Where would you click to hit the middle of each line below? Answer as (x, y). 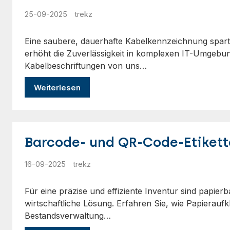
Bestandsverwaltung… (68, 216)
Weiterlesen (57, 87)
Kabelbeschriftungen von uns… (86, 66)
